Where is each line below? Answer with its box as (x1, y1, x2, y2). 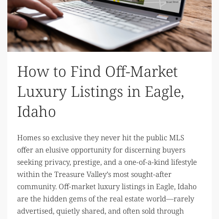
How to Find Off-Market (17, 61, 178, 81)
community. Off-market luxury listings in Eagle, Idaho (17, 181, 197, 191)
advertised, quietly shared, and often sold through (17, 205, 184, 216)
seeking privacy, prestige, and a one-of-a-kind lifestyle (17, 156, 197, 167)
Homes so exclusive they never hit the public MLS (17, 132, 184, 142)
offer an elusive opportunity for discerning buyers (17, 144, 185, 154)
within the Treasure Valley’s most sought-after (17, 169, 172, 179)
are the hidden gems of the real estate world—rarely (17, 193, 194, 203)
